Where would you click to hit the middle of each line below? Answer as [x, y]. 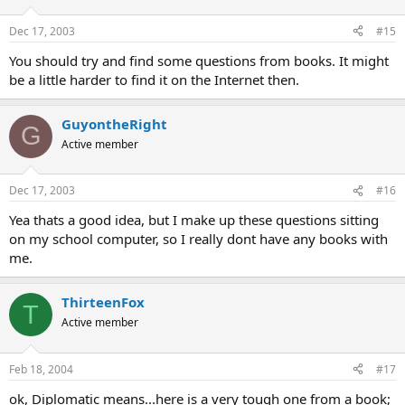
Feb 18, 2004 [41, 369]
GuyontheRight [114, 123]
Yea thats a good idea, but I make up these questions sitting [194, 220]
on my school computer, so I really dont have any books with [198, 239]
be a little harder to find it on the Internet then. [154, 79]
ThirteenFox [103, 302]
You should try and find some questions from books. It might [199, 60]
